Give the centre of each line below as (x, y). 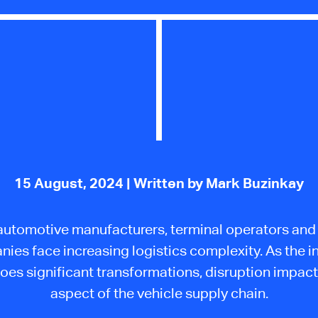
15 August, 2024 (70, 183)
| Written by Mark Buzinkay (215, 183)
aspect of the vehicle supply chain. (159, 292)
